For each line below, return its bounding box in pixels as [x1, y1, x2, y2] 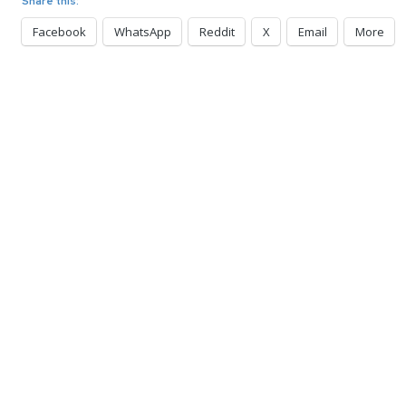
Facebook [33, 24, 86, 41]
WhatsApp [114, 24, 171, 41]
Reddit [199, 24, 235, 41]
